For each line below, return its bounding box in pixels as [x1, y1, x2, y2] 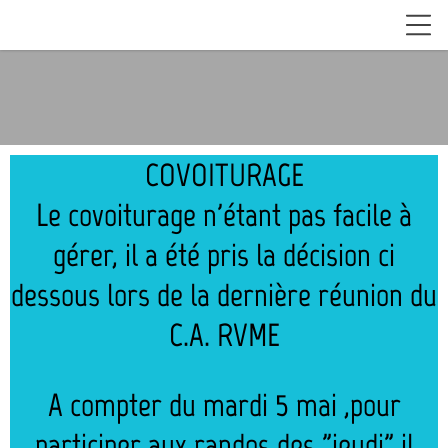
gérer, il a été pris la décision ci [53, 236, 395, 274]
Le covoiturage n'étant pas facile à [36, 196, 412, 234]
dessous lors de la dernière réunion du [11, 276, 437, 314]
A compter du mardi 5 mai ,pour [47, 386, 401, 424]
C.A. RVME [168, 316, 280, 354]
